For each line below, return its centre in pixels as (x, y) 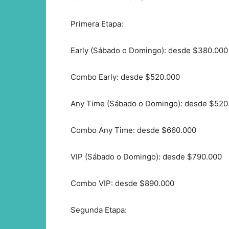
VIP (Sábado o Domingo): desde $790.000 (146, 156)
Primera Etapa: (97, 24)
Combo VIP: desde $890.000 (122, 183)
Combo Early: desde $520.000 (125, 77)
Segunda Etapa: (99, 210)
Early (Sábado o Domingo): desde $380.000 (149, 50)
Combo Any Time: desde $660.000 (133, 130)
